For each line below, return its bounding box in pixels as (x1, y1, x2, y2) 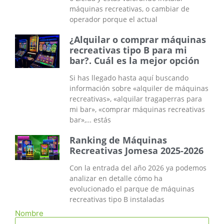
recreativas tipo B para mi (69, 44, 187, 56)
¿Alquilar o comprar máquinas (69, 33, 206, 46)
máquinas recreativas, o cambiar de (69, 4, 190, 14)
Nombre (15, 208, 43, 218)
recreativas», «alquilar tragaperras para (69, 94, 202, 104)
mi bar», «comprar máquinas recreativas (69, 104, 205, 114)
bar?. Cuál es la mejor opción (69, 54, 200, 67)
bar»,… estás (69, 115, 111, 125)
